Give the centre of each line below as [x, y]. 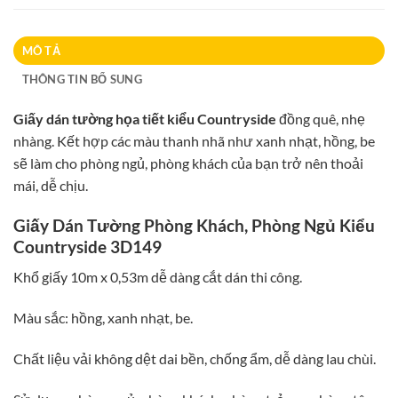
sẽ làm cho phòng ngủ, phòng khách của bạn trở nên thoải [188, 163]
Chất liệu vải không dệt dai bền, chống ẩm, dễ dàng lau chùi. [195, 359]
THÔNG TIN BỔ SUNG [82, 80]
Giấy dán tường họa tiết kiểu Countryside [145, 119]
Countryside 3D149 [88, 246]
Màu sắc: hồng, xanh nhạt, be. [103, 318]
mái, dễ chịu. [51, 186]
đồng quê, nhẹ [321, 119]
